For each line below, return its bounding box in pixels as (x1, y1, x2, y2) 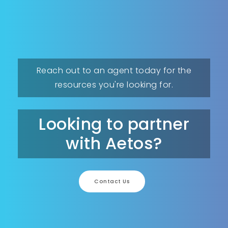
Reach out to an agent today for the (36, 64, 192, 76)
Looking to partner (39, 112, 189, 135)
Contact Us (94, 177, 130, 185)
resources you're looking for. (54, 78, 174, 91)
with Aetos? (66, 131, 162, 155)
